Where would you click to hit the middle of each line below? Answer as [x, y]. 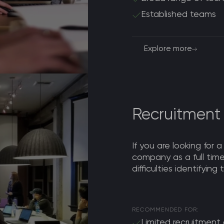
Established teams [179, 14]
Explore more [168, 49]
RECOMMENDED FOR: [166, 210]
